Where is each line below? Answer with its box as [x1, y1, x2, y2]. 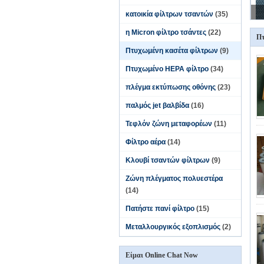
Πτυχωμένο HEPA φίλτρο [126, 65, 209, 73]
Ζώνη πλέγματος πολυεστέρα [126, 174, 223, 183]
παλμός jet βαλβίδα [126, 101, 189, 110]
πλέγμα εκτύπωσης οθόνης [126, 83, 216, 91]
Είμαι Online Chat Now [126, 251, 198, 259]
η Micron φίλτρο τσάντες [126, 28, 206, 37]
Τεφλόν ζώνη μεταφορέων [126, 120, 212, 128]
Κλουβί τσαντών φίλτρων [126, 156, 210, 164]
